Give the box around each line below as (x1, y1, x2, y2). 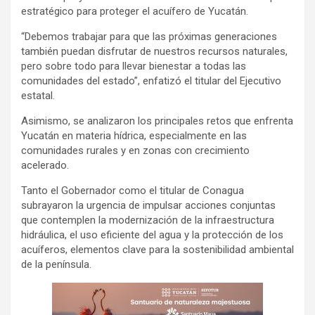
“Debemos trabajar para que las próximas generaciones (21, 30, 277, 44)
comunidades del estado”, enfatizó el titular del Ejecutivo (21, 75, 281, 88)
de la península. (21, 258, 91, 271)
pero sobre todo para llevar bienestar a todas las (21, 60, 246, 73)
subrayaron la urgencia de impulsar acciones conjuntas (21, 199, 276, 212)
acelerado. (21, 159, 69, 172)
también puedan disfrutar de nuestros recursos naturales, (21, 45, 288, 58)
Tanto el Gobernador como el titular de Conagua (21, 184, 244, 198)
